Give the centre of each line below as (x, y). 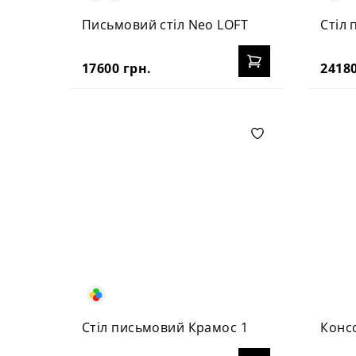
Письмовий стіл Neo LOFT (165, 24)
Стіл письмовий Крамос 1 (165, 327)
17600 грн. (117, 68)
